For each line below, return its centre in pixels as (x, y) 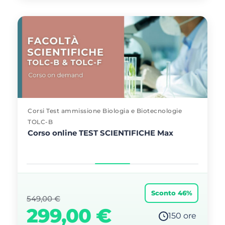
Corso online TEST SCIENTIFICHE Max (100, 133)
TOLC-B (40, 122)
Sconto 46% (172, 193)
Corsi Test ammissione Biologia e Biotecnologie (105, 111)
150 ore (182, 216)
